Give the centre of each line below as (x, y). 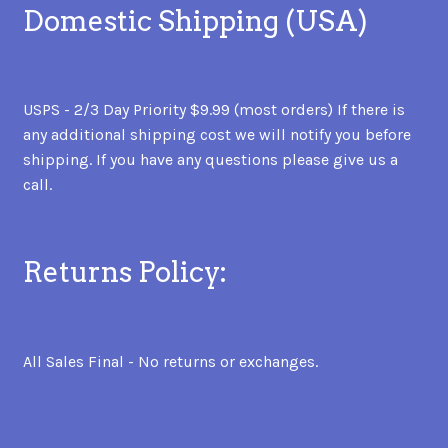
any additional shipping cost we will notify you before (216, 135)
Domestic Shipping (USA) (195, 20)
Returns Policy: (124, 272)
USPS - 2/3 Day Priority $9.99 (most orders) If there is (213, 110)
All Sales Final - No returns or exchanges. (170, 361)
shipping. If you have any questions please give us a (210, 160)
